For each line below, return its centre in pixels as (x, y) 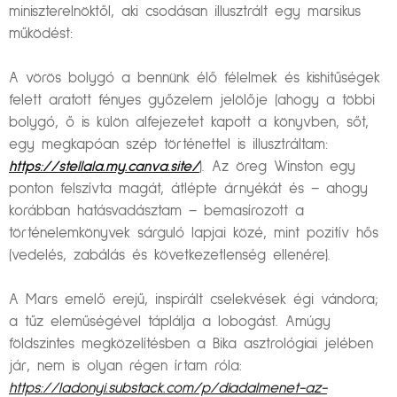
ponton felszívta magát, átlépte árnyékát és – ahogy (188, 190)
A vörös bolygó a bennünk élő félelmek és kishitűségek (195, 79)
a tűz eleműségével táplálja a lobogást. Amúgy (170, 323)
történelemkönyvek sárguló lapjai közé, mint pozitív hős (194, 234)
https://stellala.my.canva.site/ (104, 167)
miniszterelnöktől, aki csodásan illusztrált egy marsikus (185, 12)
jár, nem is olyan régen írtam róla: (125, 367)
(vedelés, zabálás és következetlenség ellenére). (170, 256)
